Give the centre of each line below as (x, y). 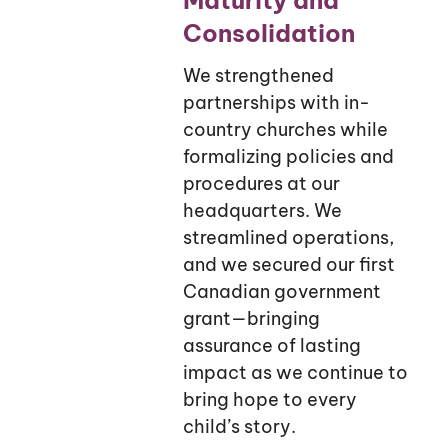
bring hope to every (269, 399)
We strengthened (258, 75)
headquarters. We (262, 210)
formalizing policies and (288, 156)
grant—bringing (251, 318)
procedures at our (261, 183)
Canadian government (281, 291)
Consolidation (268, 32)
